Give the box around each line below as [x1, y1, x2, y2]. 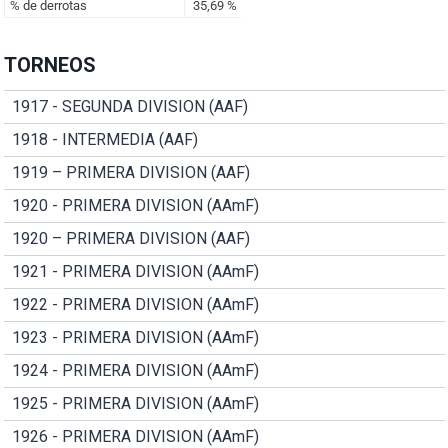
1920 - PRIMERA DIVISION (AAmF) [11, 196, 259, 216]
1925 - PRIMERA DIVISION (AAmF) [11, 394, 259, 414]
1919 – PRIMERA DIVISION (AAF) [11, 163, 250, 183]
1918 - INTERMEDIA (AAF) [11, 130, 198, 150]
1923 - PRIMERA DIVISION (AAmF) [11, 328, 259, 348]
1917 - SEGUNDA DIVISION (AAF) [11, 97, 248, 117]
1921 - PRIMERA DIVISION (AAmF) [11, 262, 259, 282]
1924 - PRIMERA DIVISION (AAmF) [11, 361, 259, 381]
